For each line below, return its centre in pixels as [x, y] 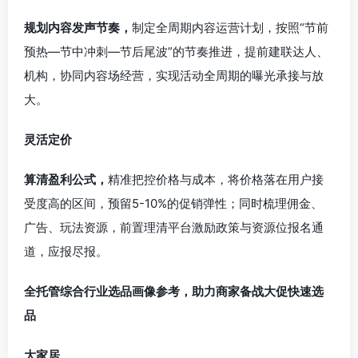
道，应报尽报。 [66, 251]
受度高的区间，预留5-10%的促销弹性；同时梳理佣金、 [173, 203]
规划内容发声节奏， [78, 28]
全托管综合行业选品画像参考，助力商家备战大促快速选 [174, 291]
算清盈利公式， [66, 179]
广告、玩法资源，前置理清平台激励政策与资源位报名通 [174, 227]
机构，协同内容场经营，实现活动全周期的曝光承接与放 [174, 76]
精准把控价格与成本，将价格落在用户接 [216, 179]
